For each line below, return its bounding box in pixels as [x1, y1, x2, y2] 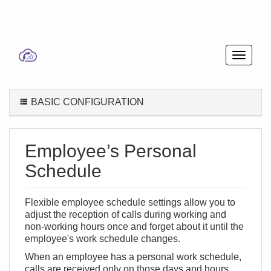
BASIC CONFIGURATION [28, 97, 144, 107]
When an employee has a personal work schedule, [25, 252, 241, 262]
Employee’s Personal [25, 141, 197, 161]
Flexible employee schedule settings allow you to [25, 197, 235, 207]
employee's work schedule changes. [25, 233, 180, 244]
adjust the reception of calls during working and [25, 209, 226, 220]
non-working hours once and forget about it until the [25, 221, 244, 232]
